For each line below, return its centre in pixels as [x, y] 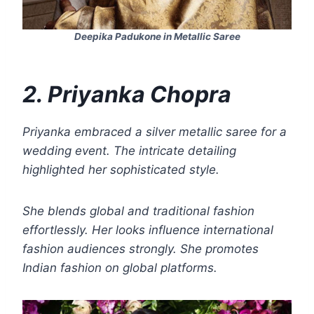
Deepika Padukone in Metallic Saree [157, 37]
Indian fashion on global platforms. [120, 268]
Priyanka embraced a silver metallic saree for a [155, 132]
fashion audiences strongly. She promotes [141, 249]
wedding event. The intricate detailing [129, 151]
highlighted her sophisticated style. [121, 170]
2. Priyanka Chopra [127, 95]
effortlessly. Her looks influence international [148, 230]
